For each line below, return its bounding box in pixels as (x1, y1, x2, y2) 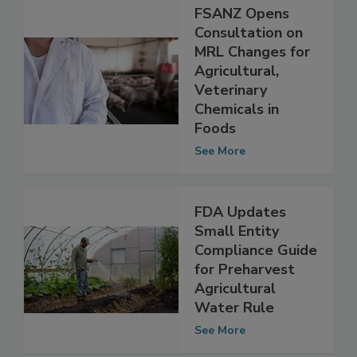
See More (194, 176, 245, 192)
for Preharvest (194, 292, 295, 312)
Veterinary (194, 113, 267, 133)
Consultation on (194, 56, 303, 76)
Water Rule (194, 331, 274, 351)
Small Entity (194, 254, 279, 274)
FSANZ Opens (194, 37, 289, 57)
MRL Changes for (194, 75, 310, 95)
